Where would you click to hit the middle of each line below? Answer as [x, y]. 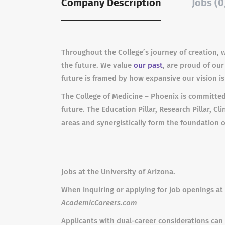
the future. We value [97, 65]
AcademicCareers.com [99, 203]
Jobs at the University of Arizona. [118, 172]
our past [148, 65]
